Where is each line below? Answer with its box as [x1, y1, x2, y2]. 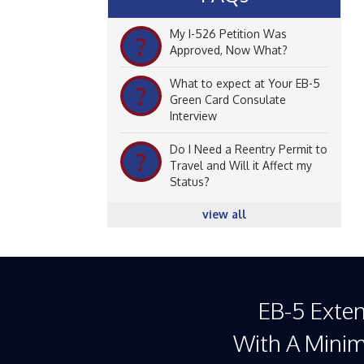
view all [202, 207, 246, 221]
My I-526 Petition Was [170, 27, 287, 41]
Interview [170, 109, 217, 123]
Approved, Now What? [170, 43, 288, 57]
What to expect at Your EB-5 [170, 76, 320, 90]
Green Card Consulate [170, 93, 286, 106]
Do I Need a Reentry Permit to [170, 142, 327, 156]
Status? [170, 175, 210, 188]
